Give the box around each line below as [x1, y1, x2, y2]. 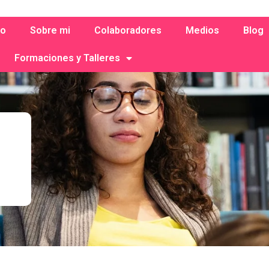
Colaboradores [94, 25, 162, 36]
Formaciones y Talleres [14, 52, 120, 64]
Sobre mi [30, 25, 70, 36]
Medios [186, 25, 219, 36]
